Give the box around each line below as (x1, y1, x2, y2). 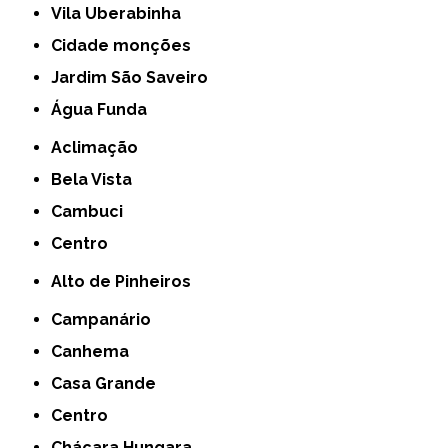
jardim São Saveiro (59, 68, 209, 88)
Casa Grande (62, 374, 157, 394)
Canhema (62, 342, 130, 362)
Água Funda (62, 100, 148, 120)
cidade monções (62, 36, 192, 56)
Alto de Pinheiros (62, 272, 192, 292)
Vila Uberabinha (62, 4, 182, 24)
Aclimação (62, 138, 139, 158)
